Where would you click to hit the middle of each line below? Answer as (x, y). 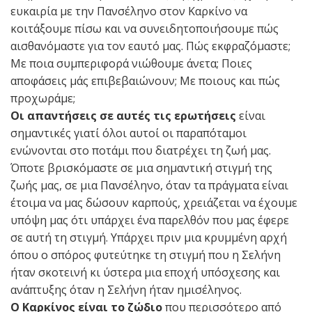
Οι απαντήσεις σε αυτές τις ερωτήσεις (123, 115)
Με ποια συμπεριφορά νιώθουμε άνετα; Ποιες (131, 63)
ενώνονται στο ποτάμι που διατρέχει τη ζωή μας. (141, 150)
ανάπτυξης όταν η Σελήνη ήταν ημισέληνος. (126, 289)
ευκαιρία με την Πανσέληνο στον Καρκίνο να (129, 11)
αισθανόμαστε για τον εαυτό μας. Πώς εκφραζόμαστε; (150, 46)
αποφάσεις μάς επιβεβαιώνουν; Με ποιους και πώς (145, 80)
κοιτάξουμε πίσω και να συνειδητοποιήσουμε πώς (145, 28)
